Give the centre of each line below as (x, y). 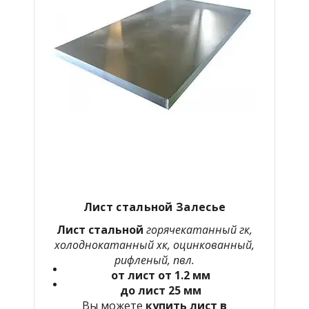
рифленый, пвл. (154, 260)
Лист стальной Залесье (154, 207)
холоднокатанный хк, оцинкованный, (154, 245)
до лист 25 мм (161, 290)
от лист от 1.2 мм (161, 275)
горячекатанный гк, (198, 229)
